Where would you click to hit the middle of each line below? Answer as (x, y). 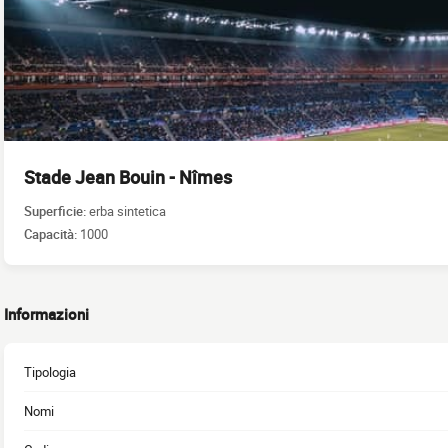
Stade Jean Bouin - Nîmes (128, 177)
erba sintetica (127, 210)
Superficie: (56, 210)
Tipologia (50, 372)
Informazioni (46, 314)
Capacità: (52, 233)
